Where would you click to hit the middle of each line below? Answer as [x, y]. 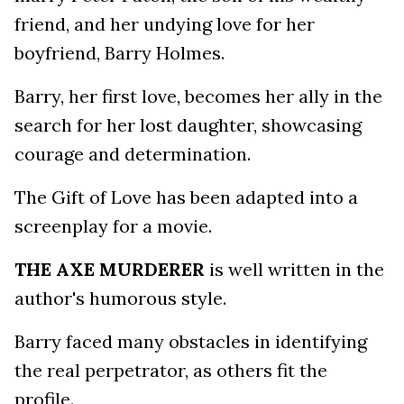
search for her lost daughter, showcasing [188, 125]
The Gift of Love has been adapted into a [186, 197]
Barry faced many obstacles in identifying [191, 341]
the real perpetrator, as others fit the [171, 370]
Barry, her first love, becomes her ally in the [198, 96]
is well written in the [294, 269]
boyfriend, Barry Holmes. [119, 53]
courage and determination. [133, 154]
